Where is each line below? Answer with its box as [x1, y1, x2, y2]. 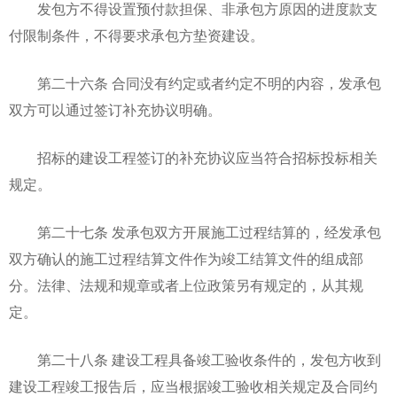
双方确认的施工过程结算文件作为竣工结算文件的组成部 [9, 252, 363, 267]
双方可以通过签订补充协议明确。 [9, 103, 222, 118]
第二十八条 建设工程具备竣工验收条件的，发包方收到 [9, 353, 381, 368]
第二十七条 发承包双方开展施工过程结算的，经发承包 [9, 225, 381, 240]
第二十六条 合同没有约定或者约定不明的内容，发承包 [9, 76, 381, 91]
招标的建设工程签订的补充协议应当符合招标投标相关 [9, 151, 378, 166]
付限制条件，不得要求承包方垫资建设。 [9, 28, 264, 43]
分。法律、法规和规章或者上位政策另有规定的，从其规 [9, 278, 363, 293]
